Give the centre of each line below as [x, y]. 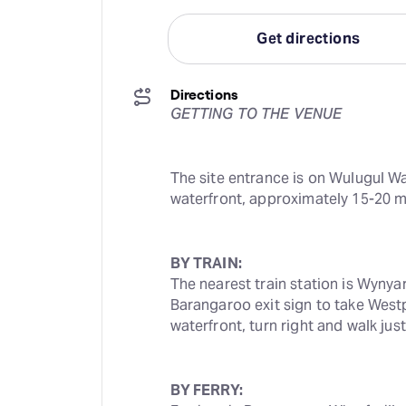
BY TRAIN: [206, 263]
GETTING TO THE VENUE [256, 114]
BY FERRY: [206, 390]
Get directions [309, 39]
